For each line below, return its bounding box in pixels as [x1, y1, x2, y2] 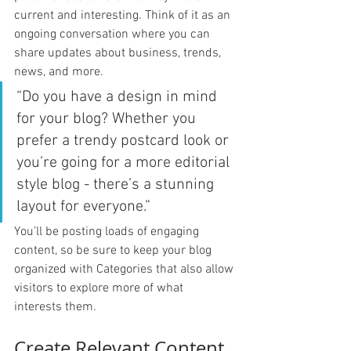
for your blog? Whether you [16, 109, 200, 128]
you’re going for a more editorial [16, 153, 233, 172]
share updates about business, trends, [14, 45, 224, 61]
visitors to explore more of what [14, 280, 186, 296]
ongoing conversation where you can [14, 26, 213, 42]
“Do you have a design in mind [16, 87, 221, 107]
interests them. [14, 299, 96, 315]
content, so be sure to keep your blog [14, 242, 215, 259]
